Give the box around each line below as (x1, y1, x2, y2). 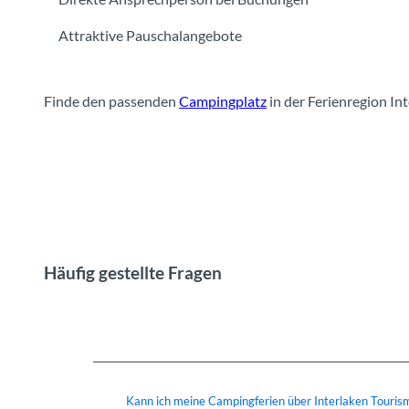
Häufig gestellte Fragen (44, 263, 222, 284)
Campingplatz (179, 91, 267, 110)
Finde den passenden (44, 91, 179, 110)
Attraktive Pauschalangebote (58, 26, 242, 44)
